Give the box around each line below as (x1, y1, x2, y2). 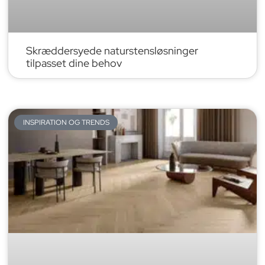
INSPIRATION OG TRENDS (22, 118, 109, 128)
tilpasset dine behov (26, 56, 122, 70)
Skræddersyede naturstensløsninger (26, 44, 199, 58)
